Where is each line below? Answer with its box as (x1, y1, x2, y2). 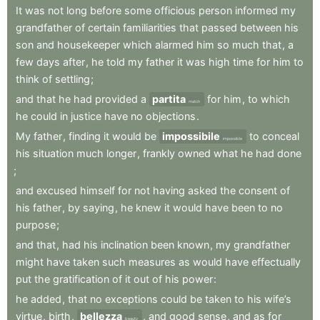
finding (69, 130, 101, 143)
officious (154, 4, 196, 17)
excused (36, 184, 77, 197)
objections (146, 110, 196, 123)
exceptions (105, 293, 158, 306)
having (153, 184, 185, 197)
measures (129, 256, 176, 269)
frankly (143, 147, 175, 160)
